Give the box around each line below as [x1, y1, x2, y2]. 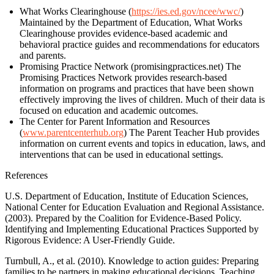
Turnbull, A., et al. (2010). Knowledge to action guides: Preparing [5, 255, 259, 266]
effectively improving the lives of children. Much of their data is [20, 94, 265, 105]
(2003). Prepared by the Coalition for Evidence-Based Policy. [5, 212, 242, 223]
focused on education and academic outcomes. [20, 105, 198, 116]
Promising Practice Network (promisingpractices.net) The [20, 61, 241, 72]
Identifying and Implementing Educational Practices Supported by [5, 223, 259, 234]
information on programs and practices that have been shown [20, 83, 254, 94]
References [5, 169, 48, 180]
